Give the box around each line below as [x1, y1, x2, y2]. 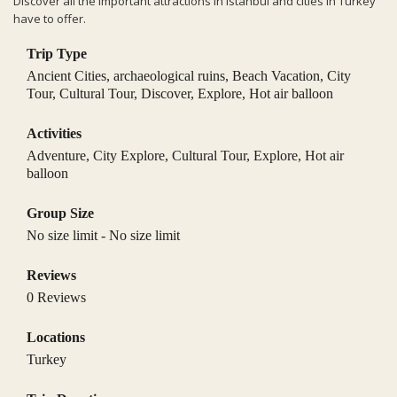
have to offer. [13, 10, 86, 27]
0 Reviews [27, 289, 86, 305]
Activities [27, 125, 82, 141]
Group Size [27, 205, 94, 221]
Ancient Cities [27, 67, 106, 83]
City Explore [93, 147, 165, 163]
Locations [27, 329, 85, 345]
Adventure [27, 147, 86, 163]
